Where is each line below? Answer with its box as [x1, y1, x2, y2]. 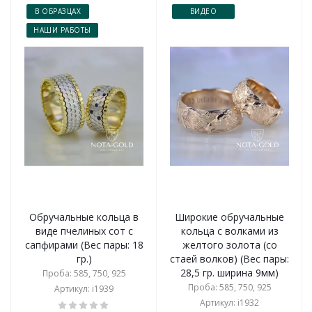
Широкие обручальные [175, 210, 284, 224]
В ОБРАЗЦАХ [35, 6, 81, 16]
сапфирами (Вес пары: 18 [24, 238, 143, 251]
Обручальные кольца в [29, 210, 139, 224]
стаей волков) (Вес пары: [170, 252, 240, 265]
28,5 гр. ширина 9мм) [180, 266, 279, 279]
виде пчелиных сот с [35, 224, 133, 237]
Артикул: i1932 [200, 297, 259, 309]
